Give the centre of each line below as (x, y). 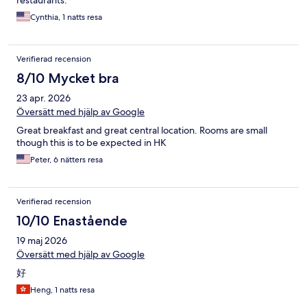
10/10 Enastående (72, 221)
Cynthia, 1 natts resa (66, 17)
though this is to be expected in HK (91, 143)
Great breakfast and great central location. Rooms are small (142, 131)
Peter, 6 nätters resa (66, 160)
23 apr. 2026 (44, 98)
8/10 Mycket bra (68, 78)
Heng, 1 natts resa (62, 290)
